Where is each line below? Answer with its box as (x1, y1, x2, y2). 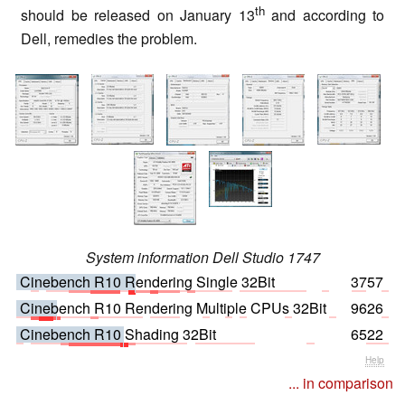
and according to (264, 5, 384, 26)
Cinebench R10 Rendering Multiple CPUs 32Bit (20, 297, 326, 318)
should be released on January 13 (21, 5, 255, 26)
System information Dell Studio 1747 (85, 246, 320, 268)
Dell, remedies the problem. (21, 28, 197, 50)
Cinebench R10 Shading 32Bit (20, 323, 216, 344)
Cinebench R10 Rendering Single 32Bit (20, 270, 275, 292)
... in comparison (288, 372, 393, 393)
